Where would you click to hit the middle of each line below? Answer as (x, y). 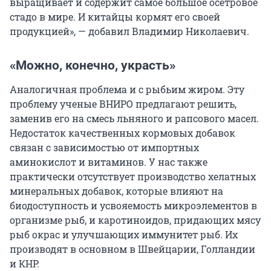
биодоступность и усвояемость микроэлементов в (133, 206)
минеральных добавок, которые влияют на (116, 191)
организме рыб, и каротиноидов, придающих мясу (135, 220)
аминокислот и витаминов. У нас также (109, 162)
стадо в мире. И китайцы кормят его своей (115, 17)
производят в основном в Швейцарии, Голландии (132, 249)
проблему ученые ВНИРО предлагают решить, (123, 104)
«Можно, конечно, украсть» (93, 66)
